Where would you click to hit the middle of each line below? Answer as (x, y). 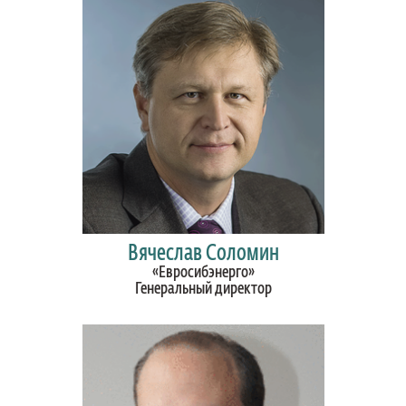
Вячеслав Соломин (203, 254)
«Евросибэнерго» (203, 273)
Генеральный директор (203, 289)
